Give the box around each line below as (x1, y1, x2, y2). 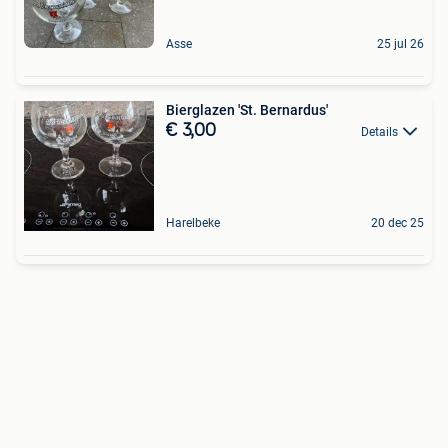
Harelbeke (166, 215, 220, 230)
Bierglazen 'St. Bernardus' (166, 101, 328, 118)
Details (361, 124, 398, 139)
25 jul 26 (377, 36, 424, 51)
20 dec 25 (371, 215, 424, 230)
